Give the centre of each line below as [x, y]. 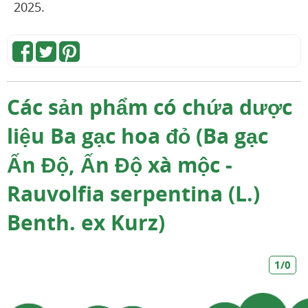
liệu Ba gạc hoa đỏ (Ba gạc [137, 135]
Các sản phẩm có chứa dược [150, 107]
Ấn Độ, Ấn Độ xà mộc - [120, 164]
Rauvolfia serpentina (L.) [133, 193]
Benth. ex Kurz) [86, 222]
